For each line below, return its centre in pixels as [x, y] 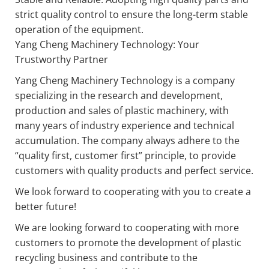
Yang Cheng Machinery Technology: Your [107, 44]
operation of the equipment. [79, 29]
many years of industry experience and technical [125, 125]
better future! [46, 207]
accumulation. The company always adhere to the [127, 141]
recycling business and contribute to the [106, 258]
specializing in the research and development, [119, 95]
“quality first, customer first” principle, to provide [125, 156]
